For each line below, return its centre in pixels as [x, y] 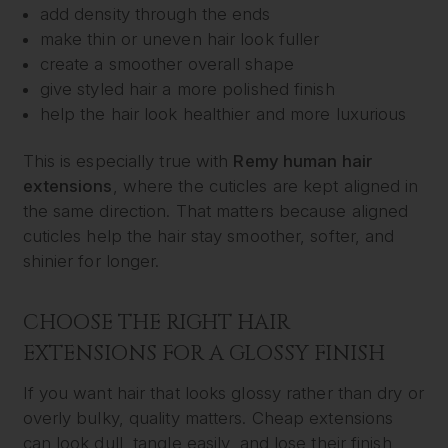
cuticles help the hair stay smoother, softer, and [208, 236]
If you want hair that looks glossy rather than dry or [223, 392]
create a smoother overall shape [166, 63]
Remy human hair [302, 161]
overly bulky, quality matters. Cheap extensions [208, 417]
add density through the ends [155, 13]
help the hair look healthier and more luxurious [223, 113]
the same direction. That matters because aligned [215, 211]
